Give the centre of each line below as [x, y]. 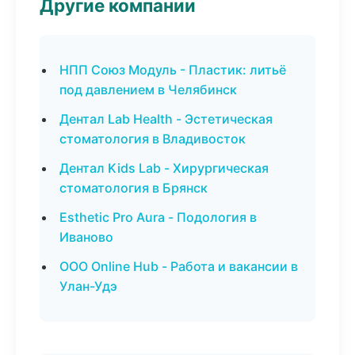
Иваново [86, 237]
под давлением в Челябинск [148, 90]
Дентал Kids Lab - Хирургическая [164, 168]
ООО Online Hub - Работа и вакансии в [179, 266]
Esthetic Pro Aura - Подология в [158, 217]
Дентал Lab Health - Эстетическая [166, 119]
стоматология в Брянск [134, 188]
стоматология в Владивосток [153, 139]
